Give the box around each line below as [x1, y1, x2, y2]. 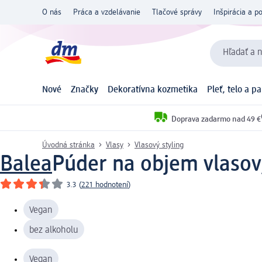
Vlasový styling [135, 140, 184, 149]
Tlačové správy [152, 8, 202, 16]
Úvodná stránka [42, 140, 95, 149]
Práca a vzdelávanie [73, 8, 140, 16]
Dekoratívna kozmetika [108, 85, 198, 95]
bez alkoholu [29, 225, 78, 235]
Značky [71, 85, 98, 95]
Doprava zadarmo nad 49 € [171, 115, 261, 123]
